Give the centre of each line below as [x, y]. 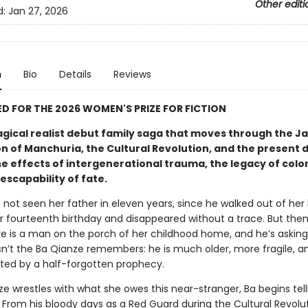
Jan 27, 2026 [38, 11]
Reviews [132, 74]
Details [75, 74]
